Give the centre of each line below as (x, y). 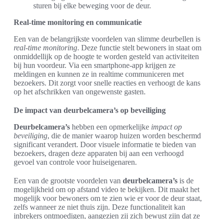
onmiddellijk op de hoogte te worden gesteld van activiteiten (106, 56)
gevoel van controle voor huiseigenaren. (75, 162)
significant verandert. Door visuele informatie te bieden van (105, 144)
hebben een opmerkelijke (110, 127)
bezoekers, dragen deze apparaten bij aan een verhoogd (99, 153)
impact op (166, 127)
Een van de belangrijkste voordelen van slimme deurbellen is (107, 39)
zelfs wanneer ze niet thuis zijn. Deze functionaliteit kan (99, 207)
